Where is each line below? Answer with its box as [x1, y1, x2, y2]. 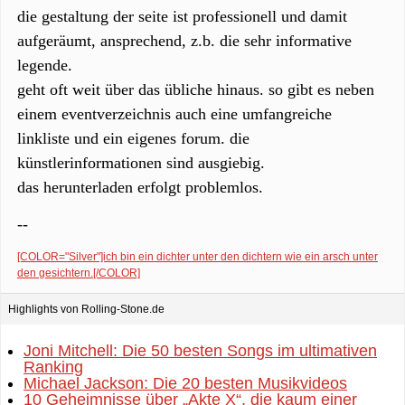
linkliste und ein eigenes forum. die [17, 129, 250, 147]
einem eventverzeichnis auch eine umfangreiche [17, 105, 332, 123]
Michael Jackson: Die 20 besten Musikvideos [24, 374, 347, 392]
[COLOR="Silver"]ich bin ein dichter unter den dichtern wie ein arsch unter [17, 250, 378, 263]
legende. [17, 56, 72, 74]
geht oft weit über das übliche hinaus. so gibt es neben [17, 80, 374, 99]
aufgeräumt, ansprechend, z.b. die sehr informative [17, 32, 352, 50]
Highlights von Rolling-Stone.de [8, 303, 165, 316]
